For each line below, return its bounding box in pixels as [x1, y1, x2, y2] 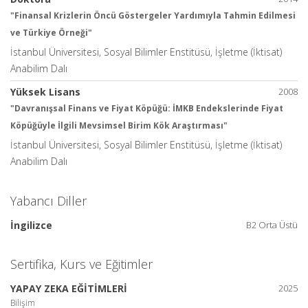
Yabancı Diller [10, 192, 87, 209]
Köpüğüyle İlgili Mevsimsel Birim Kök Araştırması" [10, 119, 228, 131]
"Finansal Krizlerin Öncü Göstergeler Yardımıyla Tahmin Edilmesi [10, 9, 296, 21]
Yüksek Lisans [10, 85, 80, 98]
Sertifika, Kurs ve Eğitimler [10, 255, 153, 272]
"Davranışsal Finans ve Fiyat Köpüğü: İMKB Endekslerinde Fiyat [10, 102, 283, 114]
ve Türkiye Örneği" [10, 26, 92, 38]
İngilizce [10, 218, 52, 232]
